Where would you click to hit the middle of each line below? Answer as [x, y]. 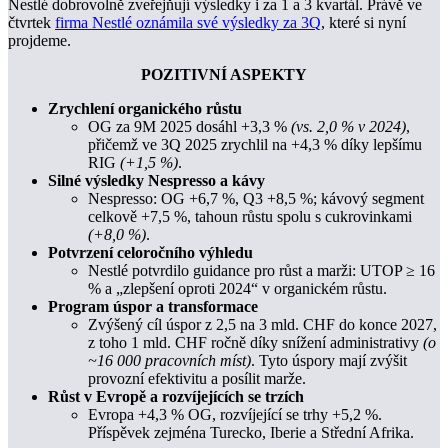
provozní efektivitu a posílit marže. [197, 379]
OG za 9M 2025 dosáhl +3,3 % [187, 127]
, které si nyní [363, 23]
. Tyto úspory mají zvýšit [329, 361]
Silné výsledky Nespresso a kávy [156, 181]
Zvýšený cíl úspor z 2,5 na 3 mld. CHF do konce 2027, [262, 325]
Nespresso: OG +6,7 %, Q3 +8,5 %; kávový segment [256, 199]
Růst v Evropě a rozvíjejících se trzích [176, 397]
